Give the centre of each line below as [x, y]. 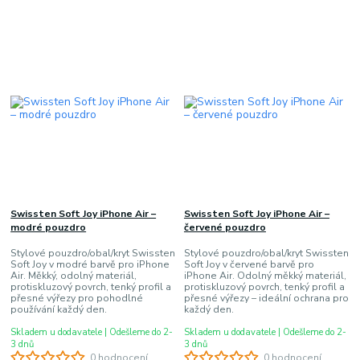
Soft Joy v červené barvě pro [249, 265]
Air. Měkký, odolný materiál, [74, 276]
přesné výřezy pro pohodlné [77, 299]
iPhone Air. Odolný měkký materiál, [265, 276]
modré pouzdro [49, 227]
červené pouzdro [225, 227]
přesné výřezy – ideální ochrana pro [266, 299]
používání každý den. [59, 310]
